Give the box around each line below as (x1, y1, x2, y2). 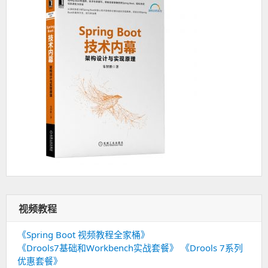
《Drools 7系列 (181, 242, 243, 254)
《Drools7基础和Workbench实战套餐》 (17, 242, 178, 254)
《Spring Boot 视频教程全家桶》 (17, 229, 150, 241)
